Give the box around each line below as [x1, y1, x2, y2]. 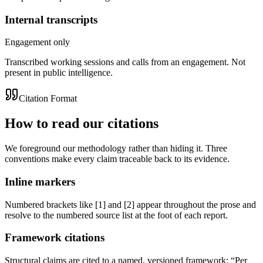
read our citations [52, 116, 159, 131]
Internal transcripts [5, 13, 97, 26]
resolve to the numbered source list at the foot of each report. [5, 210, 228, 220]
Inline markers [5, 175, 75, 188]
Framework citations [5, 231, 104, 244]
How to [5, 116, 52, 131]
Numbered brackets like [5, 199, 95, 210]
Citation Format [19, 93, 77, 104]
